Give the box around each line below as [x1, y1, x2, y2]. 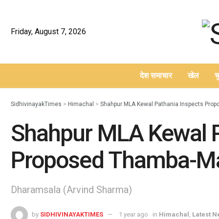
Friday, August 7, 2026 [11, 27, 86, 36]
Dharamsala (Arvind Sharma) [11, 184, 132, 196]
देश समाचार [139, 71, 172, 80]
